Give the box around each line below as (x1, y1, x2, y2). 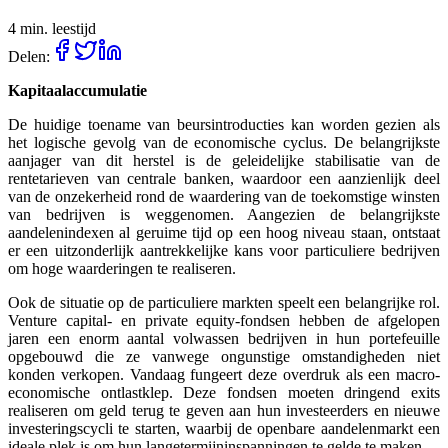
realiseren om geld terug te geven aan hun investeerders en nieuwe (8, 401, 440, 419)
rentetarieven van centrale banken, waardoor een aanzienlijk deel (8, 169, 440, 187)
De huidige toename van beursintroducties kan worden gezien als (8, 115, 440, 133)
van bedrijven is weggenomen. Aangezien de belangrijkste (8, 205, 440, 223)
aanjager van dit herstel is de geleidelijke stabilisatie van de (8, 151, 440, 169)
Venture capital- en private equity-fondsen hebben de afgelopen (8, 311, 440, 329)
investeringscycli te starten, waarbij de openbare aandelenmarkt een (8, 419, 440, 437)
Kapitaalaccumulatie (8, 81, 147, 99)
